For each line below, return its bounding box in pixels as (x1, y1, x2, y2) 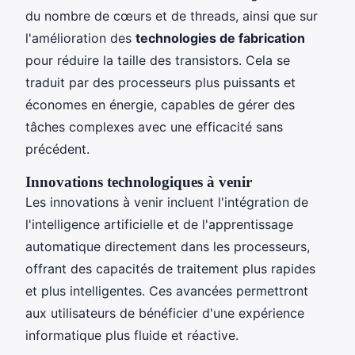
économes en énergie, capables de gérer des (25, 96, 295, 113)
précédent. (25, 140, 90, 157)
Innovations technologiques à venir (25, 173, 252, 190)
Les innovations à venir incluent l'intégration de (25, 193, 308, 210)
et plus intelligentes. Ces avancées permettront (25, 282, 308, 299)
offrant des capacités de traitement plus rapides (25, 260, 315, 277)
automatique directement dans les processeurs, (25, 238, 310, 254)
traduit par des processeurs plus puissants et (25, 74, 296, 90)
